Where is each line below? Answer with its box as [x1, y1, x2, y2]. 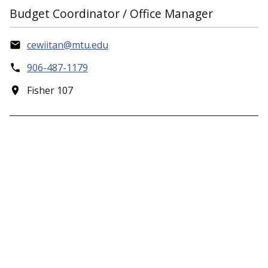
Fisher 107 [26, 84, 73, 98]
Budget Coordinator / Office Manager [10, 5, 213, 22]
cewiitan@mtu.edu [26, 38, 108, 52]
